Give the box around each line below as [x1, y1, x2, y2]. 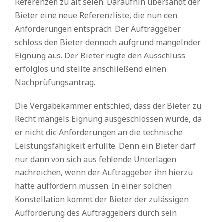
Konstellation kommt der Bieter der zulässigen [15, 194, 189, 205]
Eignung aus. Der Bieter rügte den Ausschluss [15, 50, 185, 61]
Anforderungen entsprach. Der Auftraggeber [15, 23, 181, 34]
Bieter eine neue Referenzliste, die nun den [15, 10, 177, 21]
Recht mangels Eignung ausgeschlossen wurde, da [15, 113, 202, 124]
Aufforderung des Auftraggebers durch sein [15, 207, 177, 218]
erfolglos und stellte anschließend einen [15, 63, 166, 74]
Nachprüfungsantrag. [15, 77, 95, 88]
